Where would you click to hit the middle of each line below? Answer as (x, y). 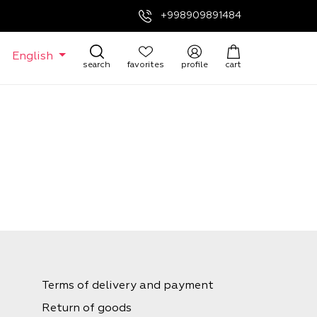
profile (195, 65)
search (97, 65)
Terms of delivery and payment (127, 286)
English (34, 56)
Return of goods (86, 308)
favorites (146, 65)
